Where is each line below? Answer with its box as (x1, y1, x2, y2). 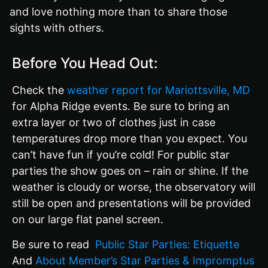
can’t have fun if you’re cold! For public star (12, 148, 230, 162)
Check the (12, 84, 67, 97)
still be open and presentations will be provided (12, 197, 251, 210)
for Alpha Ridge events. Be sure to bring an (12, 100, 230, 113)
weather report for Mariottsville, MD (67, 84, 250, 97)
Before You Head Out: (12, 54, 162, 72)
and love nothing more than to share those (10, 5, 227, 18)
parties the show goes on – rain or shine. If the (12, 165, 248, 178)
